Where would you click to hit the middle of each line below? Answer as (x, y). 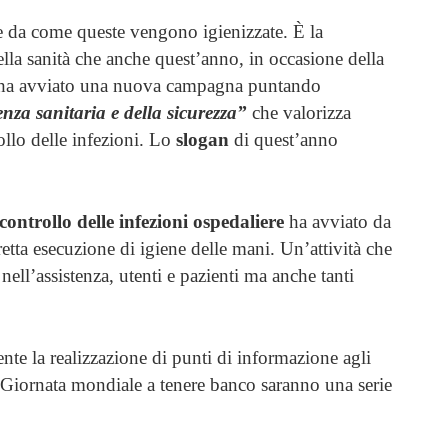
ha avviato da (337, 221)
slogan (202, 139)
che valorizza (299, 112)
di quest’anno (283, 139)
